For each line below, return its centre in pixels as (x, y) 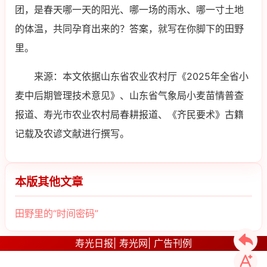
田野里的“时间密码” (57, 214)
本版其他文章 (49, 182)
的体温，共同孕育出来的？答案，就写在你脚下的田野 (129, 29)
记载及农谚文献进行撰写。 (72, 134)
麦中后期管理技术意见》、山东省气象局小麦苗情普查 (129, 96)
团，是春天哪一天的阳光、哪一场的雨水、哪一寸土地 (129, 10)
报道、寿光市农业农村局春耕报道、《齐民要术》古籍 (129, 115)
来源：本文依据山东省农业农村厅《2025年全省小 (141, 77)
